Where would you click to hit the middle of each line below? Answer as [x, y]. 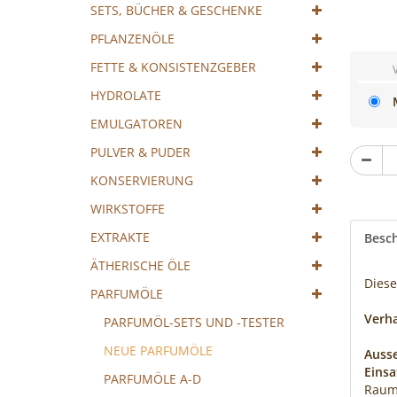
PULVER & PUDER [140, 152]
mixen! [317, 42]
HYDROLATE [126, 95]
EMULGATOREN [136, 124]
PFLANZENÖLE [132, 39]
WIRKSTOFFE [128, 209]
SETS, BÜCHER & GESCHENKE [176, 10]
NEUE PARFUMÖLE [158, 350]
